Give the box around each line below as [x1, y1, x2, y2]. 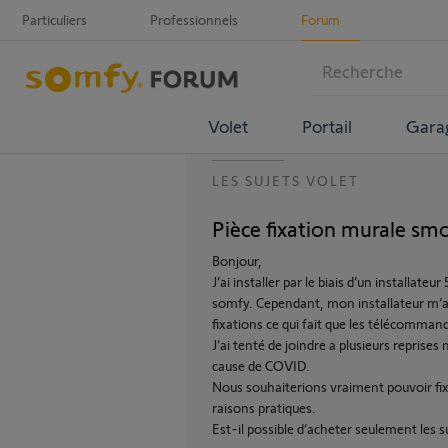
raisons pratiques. [212, 399, 316, 416]
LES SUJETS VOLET [212, 172, 359, 189]
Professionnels [150, 11, 238, 28]
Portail [301, 114, 352, 137]
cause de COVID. [212, 357, 310, 374]
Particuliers [22, 11, 87, 28]
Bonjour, [212, 252, 262, 269]
